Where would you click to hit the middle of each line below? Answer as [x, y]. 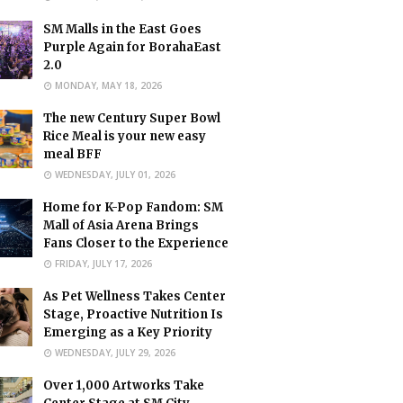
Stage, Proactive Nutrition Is [133, 314]
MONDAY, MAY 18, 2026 [108, 85]
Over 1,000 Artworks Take [124, 385]
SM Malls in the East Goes [122, 29]
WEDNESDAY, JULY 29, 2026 [115, 353]
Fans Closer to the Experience [136, 243]
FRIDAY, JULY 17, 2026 [103, 264]
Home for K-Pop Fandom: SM [133, 207]
